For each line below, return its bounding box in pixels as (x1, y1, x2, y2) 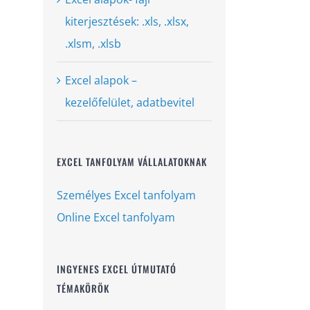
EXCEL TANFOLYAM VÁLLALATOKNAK (57, 154, 207, 169)
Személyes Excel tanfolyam (57, 188, 196, 203)
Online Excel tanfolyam (57, 210, 175, 226)
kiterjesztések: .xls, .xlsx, (65, 13, 189, 29)
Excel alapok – (65, 72, 137, 88)
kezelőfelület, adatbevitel (65, 94, 194, 110)
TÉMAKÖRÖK (57, 281, 109, 296)
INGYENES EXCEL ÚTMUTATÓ (57, 262, 176, 277)
